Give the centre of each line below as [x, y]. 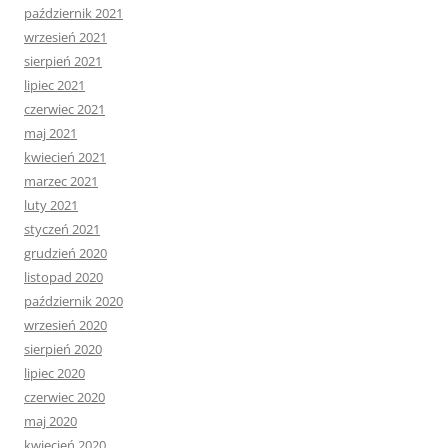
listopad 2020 [63, 277]
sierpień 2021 [63, 61]
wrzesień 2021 [65, 37]
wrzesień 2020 [65, 325]
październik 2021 [73, 13]
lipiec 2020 [54, 373]
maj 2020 [50, 421]
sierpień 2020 [63, 349]
